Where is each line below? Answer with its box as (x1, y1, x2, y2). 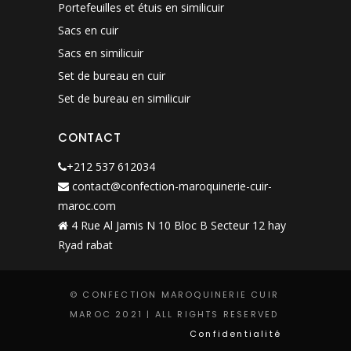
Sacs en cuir (58, 22, 118, 38)
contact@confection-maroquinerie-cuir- (72, 178, 272, 194)
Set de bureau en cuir (58, 67, 165, 83)
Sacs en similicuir (58, 45, 143, 60)
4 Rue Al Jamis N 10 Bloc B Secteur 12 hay (68, 217, 286, 233)
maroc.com (58, 197, 116, 213)
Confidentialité (190, 327, 281, 340)
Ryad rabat (58, 237, 113, 252)
